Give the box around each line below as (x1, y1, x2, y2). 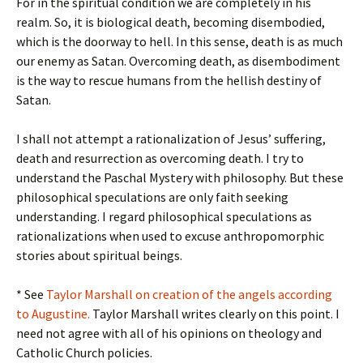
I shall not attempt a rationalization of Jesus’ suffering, (16, 130, 326, 147)
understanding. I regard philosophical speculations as (16, 208, 312, 224)
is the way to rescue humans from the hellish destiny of (16, 72, 322, 88)
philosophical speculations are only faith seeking (16, 189, 288, 205)
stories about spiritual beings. (16, 247, 182, 263)
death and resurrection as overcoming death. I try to (16, 150, 304, 166)
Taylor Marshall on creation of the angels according (46, 286, 332, 302)
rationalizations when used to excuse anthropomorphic (16, 228, 324, 244)
